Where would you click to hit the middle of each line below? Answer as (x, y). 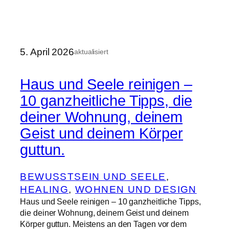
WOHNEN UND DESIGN (136, 189)
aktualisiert (91, 52)
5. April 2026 (47, 52)
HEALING (44, 189)
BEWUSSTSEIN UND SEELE (93, 176)
